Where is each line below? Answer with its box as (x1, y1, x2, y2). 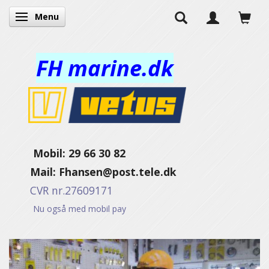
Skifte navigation (23, 12, 90, 23)
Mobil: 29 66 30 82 (9, 145, 125, 160)
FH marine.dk (36, 53, 174, 83)
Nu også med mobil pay (9, 202, 126, 214)
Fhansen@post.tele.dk (59, 164, 177, 179)
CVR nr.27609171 (9, 183, 113, 198)
